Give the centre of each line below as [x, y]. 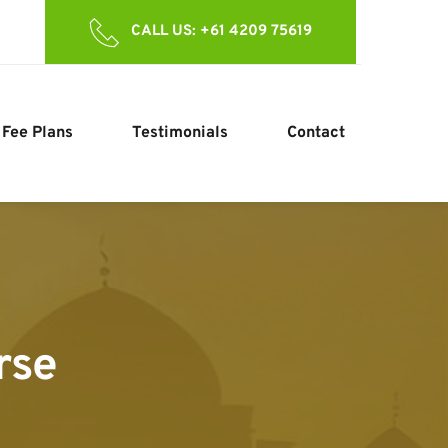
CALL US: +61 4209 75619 [221, 31]
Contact [315, 133]
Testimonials [179, 133]
